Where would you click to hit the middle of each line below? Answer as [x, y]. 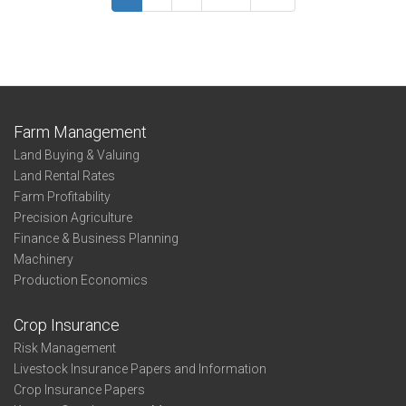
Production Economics [81, 280]
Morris [101, 23]
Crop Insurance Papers [79, 390]
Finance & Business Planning [96, 238]
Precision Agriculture [73, 217]
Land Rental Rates [64, 176]
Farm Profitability [62, 197]
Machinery [43, 259]
